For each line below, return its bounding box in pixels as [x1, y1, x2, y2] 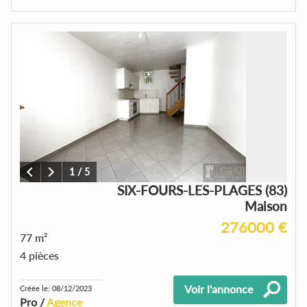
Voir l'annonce [184, 282, 253, 295]
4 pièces [20, 248, 59, 262]
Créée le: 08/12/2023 [20, 283, 92, 293]
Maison [245, 197, 287, 214]
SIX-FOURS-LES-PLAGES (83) [117, 182, 287, 198]
